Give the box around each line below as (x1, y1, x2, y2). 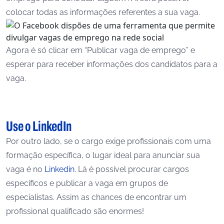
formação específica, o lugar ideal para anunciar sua (6, 150, 200, 160)
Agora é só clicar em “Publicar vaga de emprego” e (6, 45, 195, 55)
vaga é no (6, 164, 44, 174)
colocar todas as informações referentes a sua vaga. (6, 7, 200, 17)
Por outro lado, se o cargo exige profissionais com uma (6, 136, 211, 146)
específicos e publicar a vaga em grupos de (6, 178, 168, 188)
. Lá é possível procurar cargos (74, 164, 189, 174)
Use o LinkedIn (6, 118, 71, 134)
